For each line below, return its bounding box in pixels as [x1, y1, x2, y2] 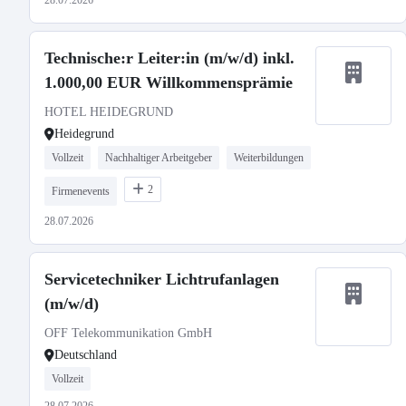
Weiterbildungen [234, 151, 304, 164]
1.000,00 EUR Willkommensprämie [44, 73, 293, 92]
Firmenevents [52, 185, 110, 198]
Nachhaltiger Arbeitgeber [105, 151, 212, 164]
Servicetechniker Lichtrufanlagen [44, 270, 279, 288]
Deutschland [54, 348, 117, 362]
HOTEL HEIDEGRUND [44, 105, 173, 119]
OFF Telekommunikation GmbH [44, 326, 212, 340]
